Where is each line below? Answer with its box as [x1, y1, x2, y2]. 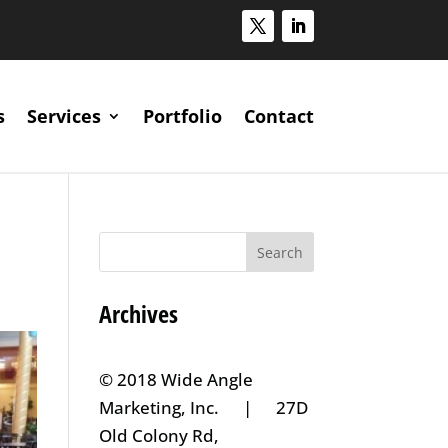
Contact [243, 103, 314, 128]
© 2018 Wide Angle [98, 367, 253, 391]
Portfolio [142, 103, 222, 128]
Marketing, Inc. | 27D [98, 395, 308, 419]
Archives [98, 296, 178, 330]
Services [26, 103, 101, 128]
